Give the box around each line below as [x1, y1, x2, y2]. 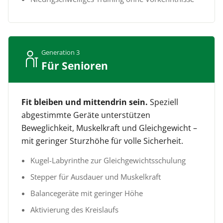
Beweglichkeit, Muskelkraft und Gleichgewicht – [21, 122, 197, 133]
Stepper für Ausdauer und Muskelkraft [30, 171, 161, 182]
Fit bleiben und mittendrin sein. [21, 96, 148, 108]
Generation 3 [41, 47, 80, 57]
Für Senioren [41, 58, 108, 73]
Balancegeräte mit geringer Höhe [30, 188, 143, 198]
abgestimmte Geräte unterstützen [21, 109, 150, 120]
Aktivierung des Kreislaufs [30, 204, 118, 215]
